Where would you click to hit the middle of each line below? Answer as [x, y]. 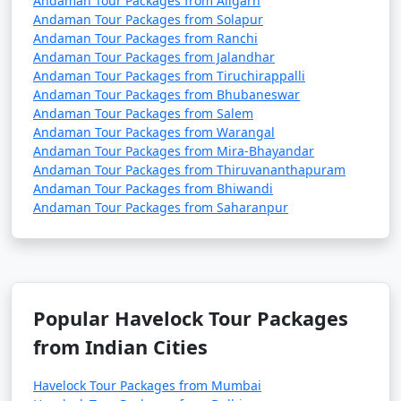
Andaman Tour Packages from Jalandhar [154, 57]
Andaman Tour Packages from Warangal [154, 132]
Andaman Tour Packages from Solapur [148, 19]
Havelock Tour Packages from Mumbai [147, 385]
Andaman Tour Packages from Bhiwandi [153, 188]
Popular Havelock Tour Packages [191, 318]
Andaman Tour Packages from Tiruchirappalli [169, 76]
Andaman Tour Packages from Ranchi [145, 38]
